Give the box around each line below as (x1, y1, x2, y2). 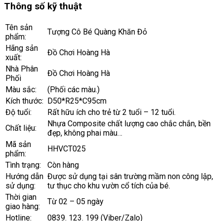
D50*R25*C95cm (47, 96, 107, 106)
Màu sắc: (5, 84, 37, 94)
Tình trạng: (5, 160, 41, 170)
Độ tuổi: (5, 107, 32, 117)
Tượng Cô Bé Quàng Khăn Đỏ (47, 27, 147, 37)
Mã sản (5, 139, 31, 149)
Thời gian (5, 192, 37, 202)
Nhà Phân (5, 64, 38, 74)
